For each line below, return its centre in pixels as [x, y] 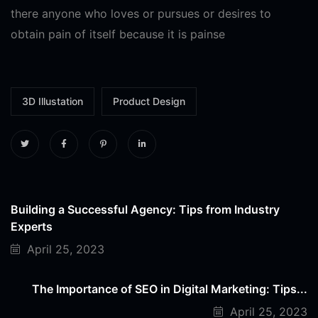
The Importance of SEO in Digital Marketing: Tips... [170, 289]
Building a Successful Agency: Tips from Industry [145, 209]
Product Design [149, 101]
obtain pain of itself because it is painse [118, 34]
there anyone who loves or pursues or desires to [141, 13]
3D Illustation [53, 101]
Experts [32, 226]
